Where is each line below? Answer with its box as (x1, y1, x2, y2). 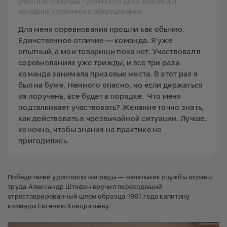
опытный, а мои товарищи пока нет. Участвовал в (18, 47, 201, 56)
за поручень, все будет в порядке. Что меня (18, 91, 181, 101)
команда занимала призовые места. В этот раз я (18, 69, 198, 79)
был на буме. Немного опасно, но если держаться (18, 80, 203, 90)
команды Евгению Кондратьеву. (8, 202, 112, 210)
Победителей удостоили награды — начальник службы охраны (8, 173, 213, 181)
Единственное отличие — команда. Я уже (18, 35, 172, 45)
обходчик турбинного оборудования (18, 7, 142, 15)
